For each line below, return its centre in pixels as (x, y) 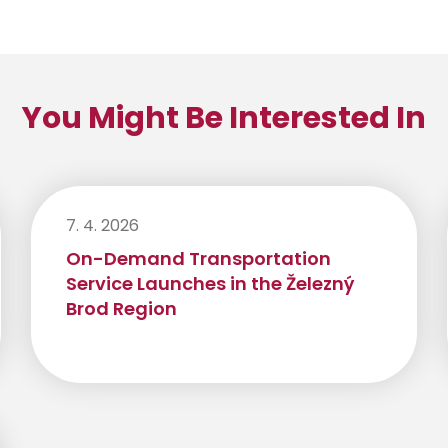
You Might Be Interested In (224, 118)
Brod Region (121, 309)
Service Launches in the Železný (209, 284)
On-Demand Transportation (198, 259)
